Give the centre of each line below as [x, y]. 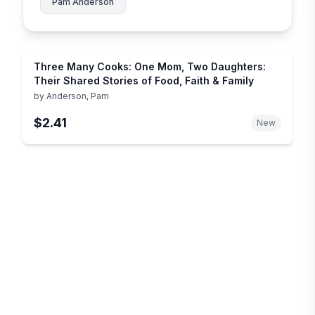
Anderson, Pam [78, 96]
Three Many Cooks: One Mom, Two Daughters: [150, 66]
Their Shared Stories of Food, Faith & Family [144, 80]
